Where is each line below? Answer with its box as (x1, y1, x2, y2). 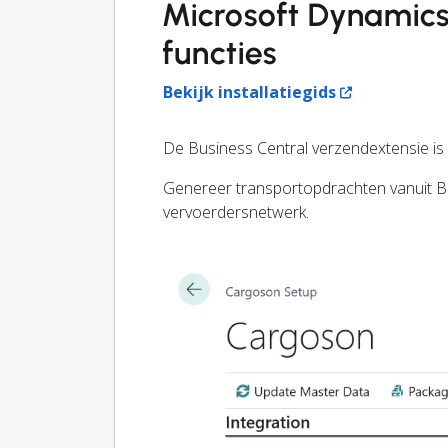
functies (163, 34, 277, 73)
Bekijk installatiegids (163, 81, 336, 104)
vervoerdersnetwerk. (163, 201, 309, 224)
